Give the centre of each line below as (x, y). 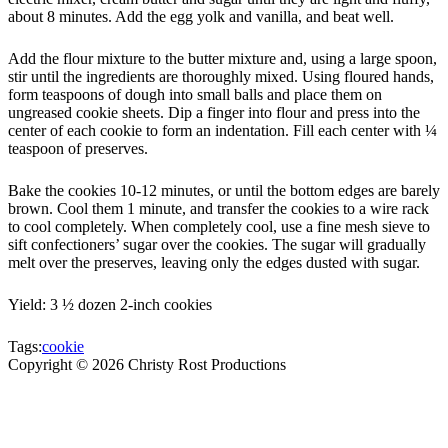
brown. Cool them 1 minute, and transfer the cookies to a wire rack (218, 208)
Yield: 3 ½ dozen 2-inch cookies (110, 304)
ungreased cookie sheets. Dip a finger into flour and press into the (214, 112)
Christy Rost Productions (205, 364)
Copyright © (50, 364)
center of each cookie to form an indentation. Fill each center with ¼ (222, 130)
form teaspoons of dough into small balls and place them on (195, 94)
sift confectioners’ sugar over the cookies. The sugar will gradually (217, 244)
